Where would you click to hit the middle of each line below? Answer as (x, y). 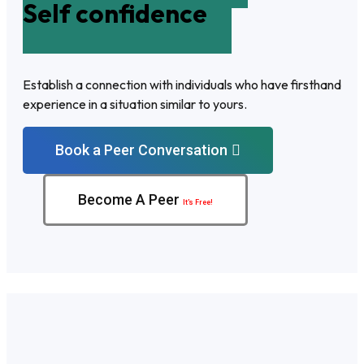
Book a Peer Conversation (141, 150)
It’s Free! (198, 202)
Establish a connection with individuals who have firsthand (182, 84)
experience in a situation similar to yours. (135, 104)
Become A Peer (130, 199)
